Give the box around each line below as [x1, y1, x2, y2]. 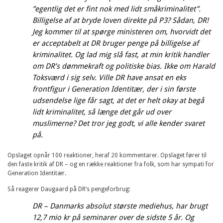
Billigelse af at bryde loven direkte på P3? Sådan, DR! [32, 15, 209, 25]
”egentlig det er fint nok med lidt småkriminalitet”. [32, 4, 201, 13]
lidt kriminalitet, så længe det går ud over [32, 107, 171, 116]
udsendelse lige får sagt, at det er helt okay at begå [32, 96, 204, 105]
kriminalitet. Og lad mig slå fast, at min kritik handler [32, 50, 209, 59]
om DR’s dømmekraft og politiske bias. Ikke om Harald [32, 61, 215, 71]
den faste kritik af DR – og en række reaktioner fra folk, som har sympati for [7, 160, 214, 168]
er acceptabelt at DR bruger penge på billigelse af [32, 38, 199, 48]
